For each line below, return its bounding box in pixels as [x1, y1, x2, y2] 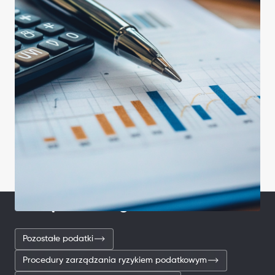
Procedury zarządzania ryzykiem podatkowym [23, 255, 207, 265]
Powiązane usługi [15, 197, 132, 212]
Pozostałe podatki [23, 234, 93, 243]
